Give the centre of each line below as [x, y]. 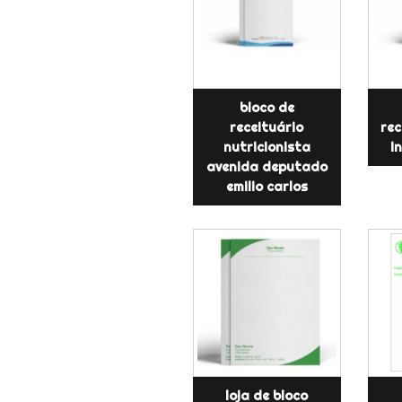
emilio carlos [267, 186]
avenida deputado [267, 166]
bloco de [267, 107]
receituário [267, 127]
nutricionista [267, 147]
